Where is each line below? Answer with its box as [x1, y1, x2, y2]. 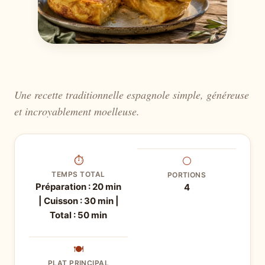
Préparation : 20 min [35, 180, 121, 192]
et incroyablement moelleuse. [14, 104, 140, 118]
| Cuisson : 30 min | [38, 195, 119, 206]
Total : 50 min [50, 209, 107, 221]
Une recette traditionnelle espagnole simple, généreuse [14, 87, 249, 102]
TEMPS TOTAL [51, 169, 105, 179]
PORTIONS [167, 170, 206, 179]
